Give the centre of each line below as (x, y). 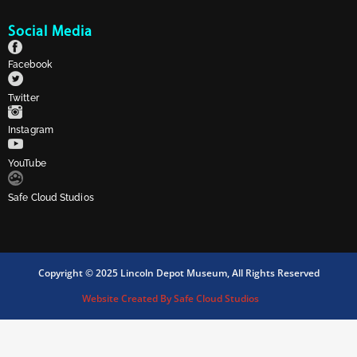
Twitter (24, 98)
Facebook (30, 65)
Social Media (50, 33)
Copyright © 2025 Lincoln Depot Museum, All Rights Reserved (178, 273)
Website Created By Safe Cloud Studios (171, 299)
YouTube (27, 164)
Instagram (31, 130)
